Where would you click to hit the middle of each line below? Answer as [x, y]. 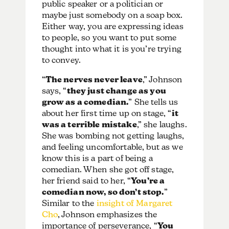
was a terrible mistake [89, 124]
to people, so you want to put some [109, 37]
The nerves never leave [94, 79]
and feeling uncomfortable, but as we [112, 147]
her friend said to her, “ [86, 180]
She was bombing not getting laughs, [113, 135]
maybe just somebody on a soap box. [112, 15]
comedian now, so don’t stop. [103, 192]
